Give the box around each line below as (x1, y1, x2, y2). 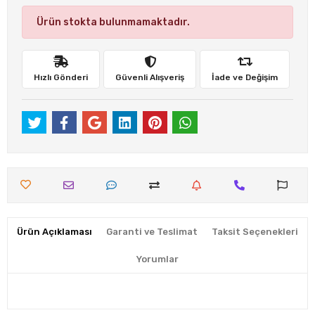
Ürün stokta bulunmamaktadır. (37, 16, 190, 28)
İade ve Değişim (212, 72, 278, 82)
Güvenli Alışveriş (115, 72, 184, 82)
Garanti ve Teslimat (106, 226, 198, 237)
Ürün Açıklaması (17, 226, 92, 237)
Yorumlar (136, 253, 179, 264)
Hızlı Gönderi (34, 72, 88, 82)
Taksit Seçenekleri (212, 226, 298, 237)
